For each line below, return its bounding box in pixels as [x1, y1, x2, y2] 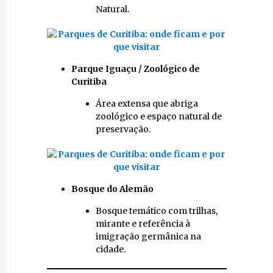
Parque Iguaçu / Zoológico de [71, 63, 200, 75]
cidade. [95, 244, 126, 255]
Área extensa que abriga [95, 98, 198, 110]
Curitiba [71, 76, 107, 88]
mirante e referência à [95, 218, 190, 230]
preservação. [95, 124, 151, 135]
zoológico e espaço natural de [95, 111, 222, 122]
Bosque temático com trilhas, [95, 205, 218, 217]
